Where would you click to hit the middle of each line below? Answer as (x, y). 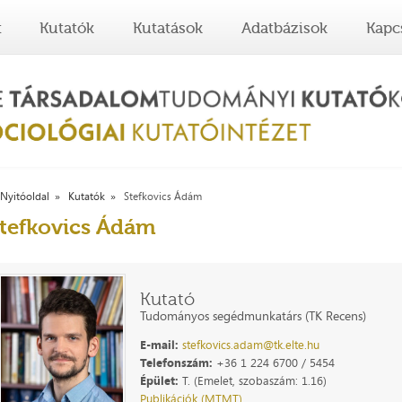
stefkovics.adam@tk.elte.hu (251, 344)
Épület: (160, 380)
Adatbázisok (284, 28)
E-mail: (160, 344)
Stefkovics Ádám (163, 197)
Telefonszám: (177, 362)
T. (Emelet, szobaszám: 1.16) (253, 380)
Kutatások (168, 28)
